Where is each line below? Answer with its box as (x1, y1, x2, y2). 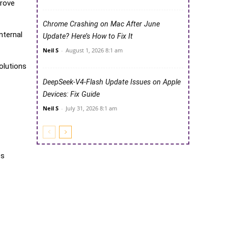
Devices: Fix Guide (43, 90, 100, 99)
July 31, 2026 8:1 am (66, 104, 117, 112)
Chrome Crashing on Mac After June (43, 20, 160, 29)
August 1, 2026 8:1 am (66, 46, 123, 54)
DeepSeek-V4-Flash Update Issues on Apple (43, 78, 181, 87)
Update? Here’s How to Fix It (43, 32, 133, 41)
